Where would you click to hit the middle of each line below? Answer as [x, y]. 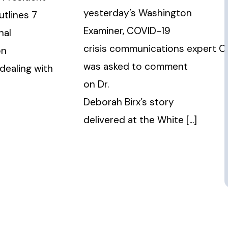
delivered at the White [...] [140, 120]
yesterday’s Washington [138, 13]
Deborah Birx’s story [129, 102]
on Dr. [96, 84]
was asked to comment [136, 67]
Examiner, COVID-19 [127, 31]
